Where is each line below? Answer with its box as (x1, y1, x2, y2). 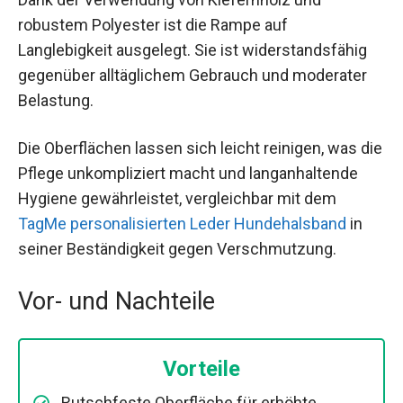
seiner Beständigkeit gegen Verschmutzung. (18, 239, 336, 259)
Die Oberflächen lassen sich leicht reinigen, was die (18, 139, 382, 158)
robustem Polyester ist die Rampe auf (18, 15, 288, 35)
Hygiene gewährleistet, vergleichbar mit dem (18, 189, 336, 209)
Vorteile (163, 355, 240, 381)
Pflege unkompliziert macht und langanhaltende (18, 164, 358, 184)
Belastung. (18, 91, 94, 111)
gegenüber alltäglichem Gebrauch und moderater (18, 66, 367, 85)
